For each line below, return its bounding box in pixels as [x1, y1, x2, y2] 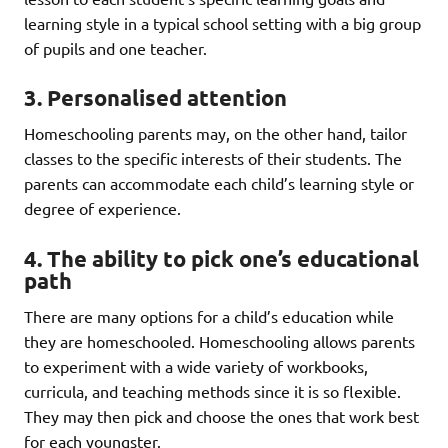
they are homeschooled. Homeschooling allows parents [24, 331, 415, 352]
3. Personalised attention [24, 84, 287, 112]
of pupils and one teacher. [24, 37, 207, 58]
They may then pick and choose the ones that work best [24, 406, 419, 427]
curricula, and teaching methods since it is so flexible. [24, 381, 401, 402]
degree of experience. [24, 198, 181, 219]
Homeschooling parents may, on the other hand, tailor [24, 123, 407, 144]
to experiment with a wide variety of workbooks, [24, 356, 368, 377]
